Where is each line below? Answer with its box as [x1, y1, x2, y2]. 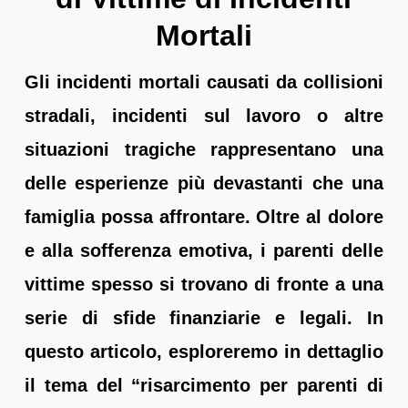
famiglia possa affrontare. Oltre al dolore [24, 206, 384, 227]
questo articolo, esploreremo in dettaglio [24, 341, 384, 362]
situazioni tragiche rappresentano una [24, 138, 384, 159]
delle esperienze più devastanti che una [24, 172, 384, 193]
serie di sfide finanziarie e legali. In [24, 307, 384, 328]
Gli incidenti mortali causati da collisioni [24, 71, 384, 92]
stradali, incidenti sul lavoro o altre [24, 105, 384, 126]
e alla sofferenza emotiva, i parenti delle [24, 240, 384, 260]
